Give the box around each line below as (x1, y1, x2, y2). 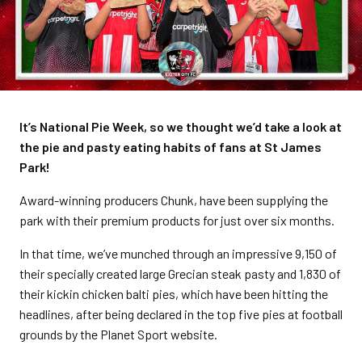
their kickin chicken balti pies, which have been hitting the (19, 286, 328, 301)
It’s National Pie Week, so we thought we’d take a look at (19, 119, 342, 134)
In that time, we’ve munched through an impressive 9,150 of (19, 246, 337, 261)
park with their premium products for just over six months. (19, 213, 335, 228)
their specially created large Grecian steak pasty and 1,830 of (19, 266, 341, 281)
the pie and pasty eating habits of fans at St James (19, 139, 322, 154)
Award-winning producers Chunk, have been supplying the (19, 192, 328, 208)
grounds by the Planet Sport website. (19, 326, 217, 342)
